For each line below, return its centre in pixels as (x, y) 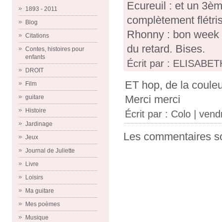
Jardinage (39, 124)
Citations (37, 36)
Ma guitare (40, 191)
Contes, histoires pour (55, 49)
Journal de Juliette (50, 151)
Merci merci (153, 100)
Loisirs (34, 177)
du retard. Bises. (166, 49)
